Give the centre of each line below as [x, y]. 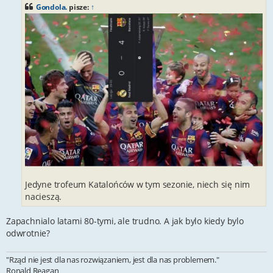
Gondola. [51, 7]
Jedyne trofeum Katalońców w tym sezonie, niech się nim [138, 184]
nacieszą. [44, 196]
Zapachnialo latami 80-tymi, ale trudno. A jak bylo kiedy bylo [125, 221]
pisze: [79, 7]
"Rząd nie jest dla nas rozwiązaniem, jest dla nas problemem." [113, 259]
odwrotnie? [28, 233]
